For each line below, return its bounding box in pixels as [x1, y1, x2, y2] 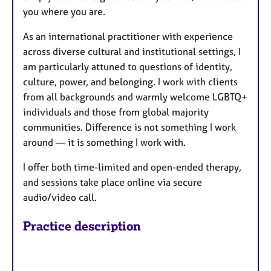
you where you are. [23, 5, 105, 18]
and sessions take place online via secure [23, 176, 202, 189]
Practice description [23, 218, 141, 234]
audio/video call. [23, 191, 97, 204]
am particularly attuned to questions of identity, [23, 60, 232, 73]
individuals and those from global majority [23, 106, 209, 119]
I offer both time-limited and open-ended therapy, [23, 161, 241, 174]
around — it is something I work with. [23, 136, 186, 149]
